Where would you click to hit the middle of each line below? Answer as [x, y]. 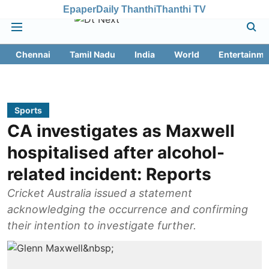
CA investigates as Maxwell [121, 131]
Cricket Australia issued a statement [100, 193]
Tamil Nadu [92, 54]
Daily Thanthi [126, 9]
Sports [28, 110]
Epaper [80, 9]
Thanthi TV [181, 9]
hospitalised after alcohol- [116, 153]
